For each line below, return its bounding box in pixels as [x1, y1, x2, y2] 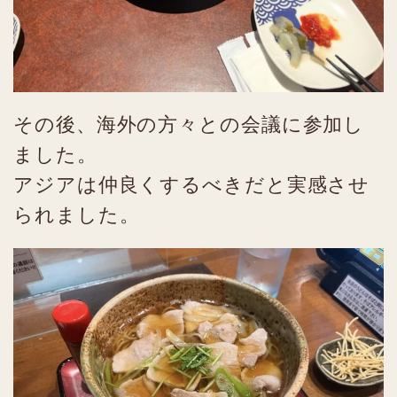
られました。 [13, 203, 140, 227]
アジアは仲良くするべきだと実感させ [13, 173, 370, 197]
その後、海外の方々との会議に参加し [13, 113, 365, 136]
